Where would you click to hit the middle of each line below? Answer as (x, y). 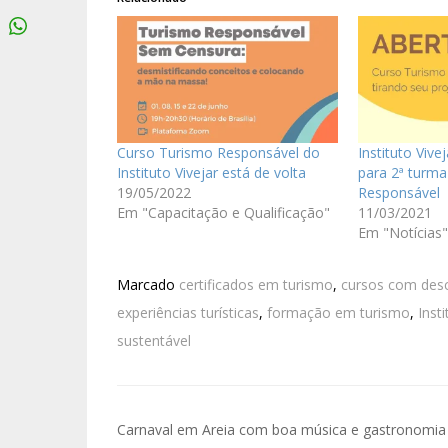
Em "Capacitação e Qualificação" (223, 212)
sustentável (154, 340)
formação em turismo (338, 312)
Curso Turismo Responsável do (218, 152)
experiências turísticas (188, 312)
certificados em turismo (256, 284)
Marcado (148, 284)
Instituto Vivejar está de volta (211, 172)
